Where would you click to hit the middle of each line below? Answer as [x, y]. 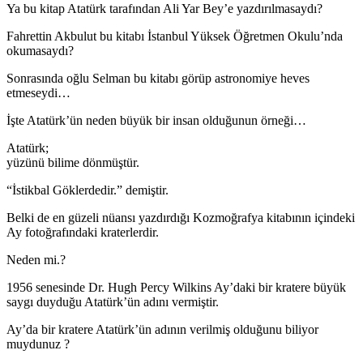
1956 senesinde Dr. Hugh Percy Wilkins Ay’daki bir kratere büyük [176, 287]
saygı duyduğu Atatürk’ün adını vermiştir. [113, 301]
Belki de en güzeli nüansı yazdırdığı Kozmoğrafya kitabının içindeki [181, 217]
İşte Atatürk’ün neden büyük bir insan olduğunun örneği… [156, 120]
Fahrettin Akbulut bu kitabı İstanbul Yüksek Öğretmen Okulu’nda [175, 36]
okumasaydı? [40, 50]
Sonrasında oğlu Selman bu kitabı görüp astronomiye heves [158, 78]
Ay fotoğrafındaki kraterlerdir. [83, 232]
